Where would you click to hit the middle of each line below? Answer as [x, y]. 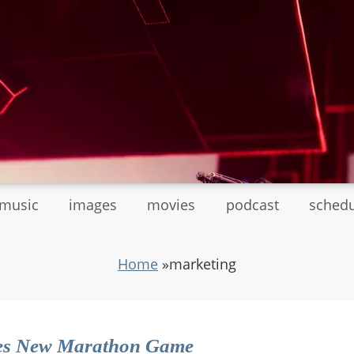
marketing [203, 264]
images [93, 205]
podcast [252, 205]
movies [171, 205]
